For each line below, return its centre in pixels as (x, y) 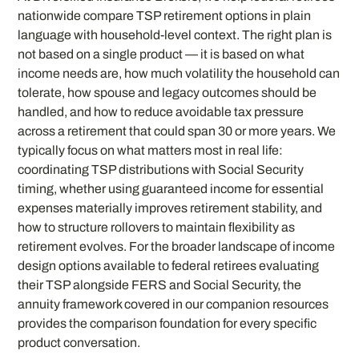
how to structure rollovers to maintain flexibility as (157, 228)
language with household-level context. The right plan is (175, 35)
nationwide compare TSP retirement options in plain (165, 16)
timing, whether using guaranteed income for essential (171, 189)
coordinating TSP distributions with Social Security (161, 170)
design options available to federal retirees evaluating (169, 266)
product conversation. (79, 343)
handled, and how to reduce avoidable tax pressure (161, 112)
